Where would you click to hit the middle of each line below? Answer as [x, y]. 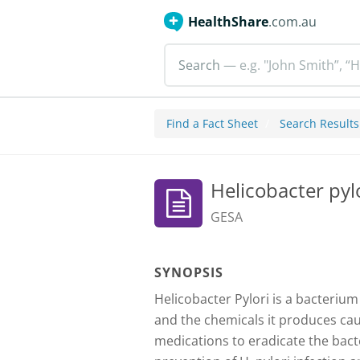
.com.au [292, 22]
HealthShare [228, 22]
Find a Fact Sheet [212, 123]
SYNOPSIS [189, 272]
